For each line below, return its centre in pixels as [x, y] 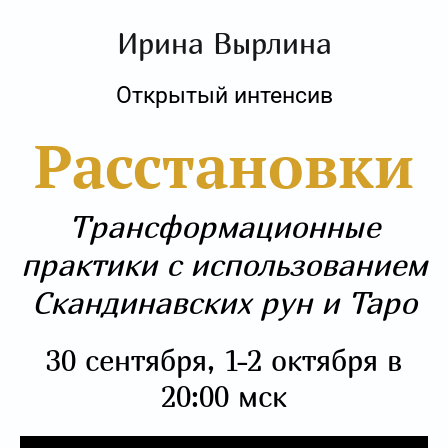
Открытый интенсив [224, 95]
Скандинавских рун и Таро [224, 302]
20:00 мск [224, 396]
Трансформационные [224, 226]
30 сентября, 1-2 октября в [224, 360]
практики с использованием [224, 264]
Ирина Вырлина [224, 43]
